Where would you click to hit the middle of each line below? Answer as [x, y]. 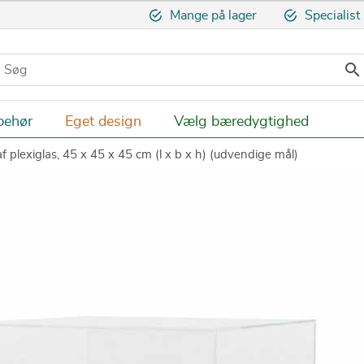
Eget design [103, 121]
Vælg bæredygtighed [241, 121]
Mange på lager [214, 15]
